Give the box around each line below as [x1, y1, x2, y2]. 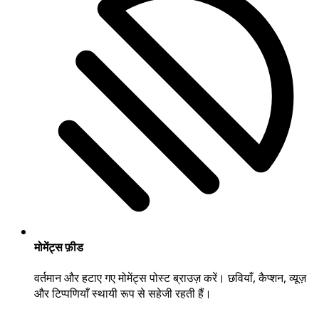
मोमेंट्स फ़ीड [34, 239, 83, 255]
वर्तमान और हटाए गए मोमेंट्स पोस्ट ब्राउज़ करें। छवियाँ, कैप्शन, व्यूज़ [34, 270, 306, 286]
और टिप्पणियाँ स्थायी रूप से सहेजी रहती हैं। [34, 286, 211, 302]
